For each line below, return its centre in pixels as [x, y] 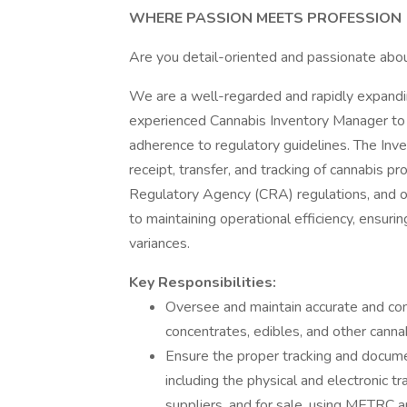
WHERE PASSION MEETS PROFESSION [265, 18]
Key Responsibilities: [203, 283]
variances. [159, 243]
